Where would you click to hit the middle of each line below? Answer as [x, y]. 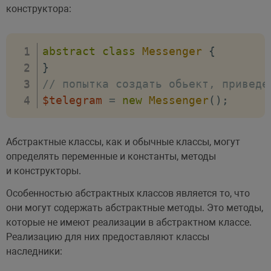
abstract [69, 51]
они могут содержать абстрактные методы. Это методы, [134, 207]
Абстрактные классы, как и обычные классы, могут [123, 142]
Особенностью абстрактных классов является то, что [128, 193]
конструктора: [38, 8]
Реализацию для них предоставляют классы [107, 237]
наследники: [34, 251]
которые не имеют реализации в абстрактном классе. [129, 222]
